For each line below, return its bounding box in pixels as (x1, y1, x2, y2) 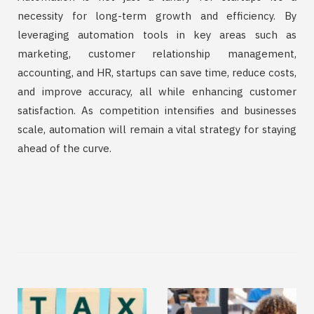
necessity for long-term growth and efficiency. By (18, 8, 296, 22)
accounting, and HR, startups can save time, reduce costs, (18, 65, 296, 79)
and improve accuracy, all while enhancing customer (18, 84, 296, 98)
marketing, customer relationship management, (18, 46, 296, 60)
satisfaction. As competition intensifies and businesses (18, 103, 296, 117)
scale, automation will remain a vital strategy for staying (18, 122, 296, 136)
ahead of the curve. (18, 141, 111, 155)
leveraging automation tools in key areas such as (18, 27, 296, 41)
